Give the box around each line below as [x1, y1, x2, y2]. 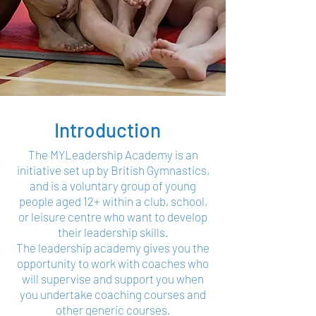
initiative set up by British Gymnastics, [16, 163, 209, 177]
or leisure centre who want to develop [18, 209, 207, 224]
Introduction [54, 118, 161, 142]
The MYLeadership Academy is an [28, 147, 198, 162]
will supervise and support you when [22, 272, 204, 286]
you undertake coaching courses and [20, 287, 206, 301]
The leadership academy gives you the [16, 241, 209, 255]
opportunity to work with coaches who [17, 256, 209, 270]
